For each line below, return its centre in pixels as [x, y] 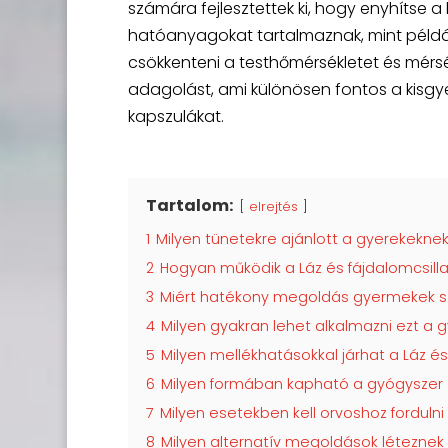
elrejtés [273, 206]
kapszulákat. [175, 116]
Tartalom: [190, 205]
